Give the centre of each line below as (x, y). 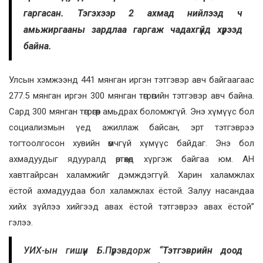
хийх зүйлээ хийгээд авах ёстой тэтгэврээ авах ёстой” (131, 207)
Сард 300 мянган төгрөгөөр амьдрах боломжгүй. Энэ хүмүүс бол (131, 112)
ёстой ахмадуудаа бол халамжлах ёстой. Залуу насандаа (131, 191)
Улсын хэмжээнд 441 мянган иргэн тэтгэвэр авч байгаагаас (131, 80)
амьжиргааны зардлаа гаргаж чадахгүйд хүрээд (133, 30)
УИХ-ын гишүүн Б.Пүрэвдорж (91, 251)
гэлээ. (22, 223)
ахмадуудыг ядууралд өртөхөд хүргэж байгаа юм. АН (131, 159)
